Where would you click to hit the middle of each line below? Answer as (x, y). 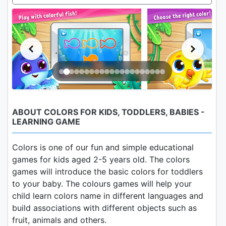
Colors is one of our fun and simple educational (103, 147)
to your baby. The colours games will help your (102, 183)
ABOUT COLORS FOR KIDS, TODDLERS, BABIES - (108, 112)
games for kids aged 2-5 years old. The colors (101, 159)
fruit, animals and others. (59, 220)
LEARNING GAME (46, 121)
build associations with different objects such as (104, 208)
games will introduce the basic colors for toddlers (107, 171)
